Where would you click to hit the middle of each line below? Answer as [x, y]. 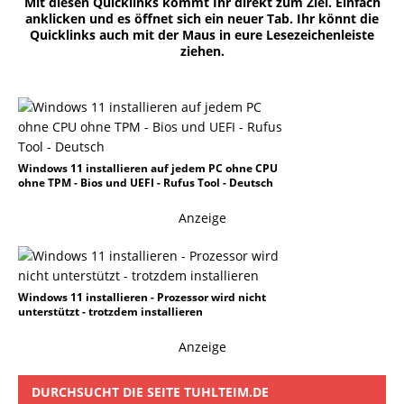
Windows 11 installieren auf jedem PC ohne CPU [148, 168]
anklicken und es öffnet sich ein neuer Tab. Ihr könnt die [202, 18]
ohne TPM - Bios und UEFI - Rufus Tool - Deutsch [146, 183]
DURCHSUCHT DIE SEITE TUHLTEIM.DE [150, 392]
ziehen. [202, 51]
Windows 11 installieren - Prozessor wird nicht [142, 297]
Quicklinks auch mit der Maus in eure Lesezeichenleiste [202, 35]
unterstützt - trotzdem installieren [110, 312]
